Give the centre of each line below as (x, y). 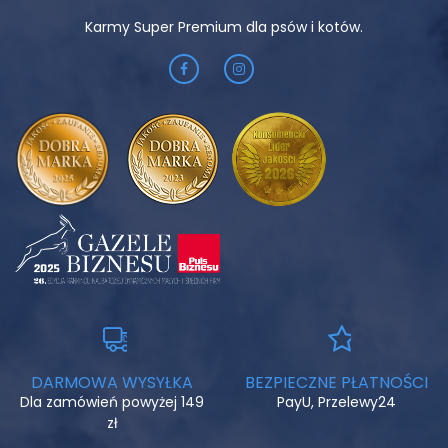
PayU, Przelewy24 (336, 402)
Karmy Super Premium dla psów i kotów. (224, 27)
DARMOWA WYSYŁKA (112, 383)
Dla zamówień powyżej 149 (112, 402)
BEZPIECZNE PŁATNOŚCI (336, 383)
